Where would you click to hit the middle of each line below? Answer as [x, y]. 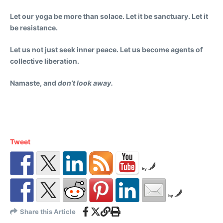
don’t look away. [85, 83]
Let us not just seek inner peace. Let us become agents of [106, 49]
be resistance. [34, 27]
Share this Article [48, 211]
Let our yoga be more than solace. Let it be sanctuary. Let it [109, 16]
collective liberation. [45, 61]
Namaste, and [34, 83]
